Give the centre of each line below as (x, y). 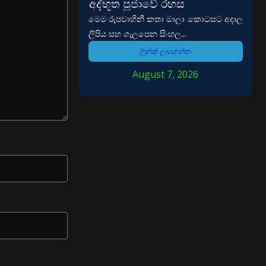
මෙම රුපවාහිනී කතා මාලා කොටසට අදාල (165, 19)
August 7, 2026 (166, 75)
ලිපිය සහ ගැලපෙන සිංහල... (137, 34)
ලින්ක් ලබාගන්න (166, 52)
